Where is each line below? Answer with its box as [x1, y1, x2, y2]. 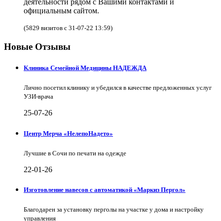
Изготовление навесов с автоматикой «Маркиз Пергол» [24, 185, 185, 193]
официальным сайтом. [24, 6, 99, 15]
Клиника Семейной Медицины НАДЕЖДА [24, 64, 147, 72]
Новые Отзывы [4, 41, 71, 52]
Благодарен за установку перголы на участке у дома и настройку [24, 206, 204, 214]
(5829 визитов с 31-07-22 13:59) [24, 24, 112, 32]
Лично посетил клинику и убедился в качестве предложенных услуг [24, 84, 212, 92]
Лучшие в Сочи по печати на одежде [24, 149, 126, 157]
